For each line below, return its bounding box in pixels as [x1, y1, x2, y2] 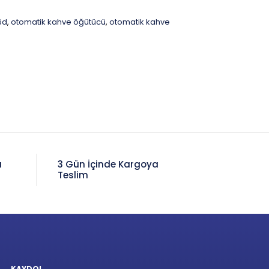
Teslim [58, 169, 89, 181]
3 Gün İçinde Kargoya [58, 158, 159, 171]
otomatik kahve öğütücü [11, 16, 106, 28]
